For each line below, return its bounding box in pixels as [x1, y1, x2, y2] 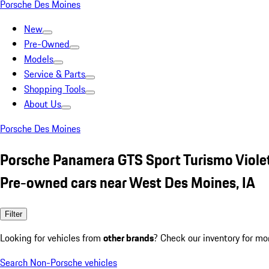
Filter [5, 209, 22, 219]
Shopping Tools [24, 82, 85, 96]
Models [24, 52, 53, 66]
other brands [103, 230, 154, 245]
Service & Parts [24, 67, 85, 81]
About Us [24, 97, 61, 111]
